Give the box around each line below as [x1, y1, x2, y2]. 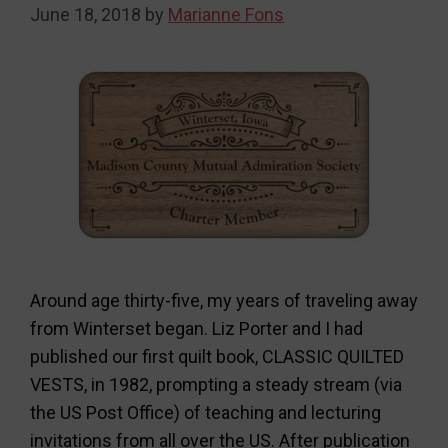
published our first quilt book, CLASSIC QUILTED [30, 346, 404, 367]
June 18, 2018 [30, 4, 141, 25]
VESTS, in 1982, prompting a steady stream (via [30, 374, 402, 395]
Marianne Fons [168, 4, 284, 25]
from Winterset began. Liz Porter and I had [30, 318, 363, 339]
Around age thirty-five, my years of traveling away [30, 290, 418, 311]
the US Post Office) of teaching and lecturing [30, 402, 381, 423]
